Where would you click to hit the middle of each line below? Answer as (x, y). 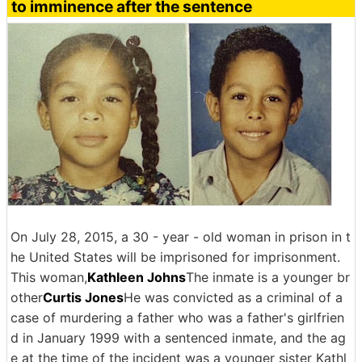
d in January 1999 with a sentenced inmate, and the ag (178, 338)
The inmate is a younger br (268, 277)
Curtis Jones (83, 297)
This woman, (49, 277)
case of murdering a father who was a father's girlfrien (177, 318)
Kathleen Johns (137, 277)
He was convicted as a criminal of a (233, 297)
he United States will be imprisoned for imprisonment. (175, 257)
